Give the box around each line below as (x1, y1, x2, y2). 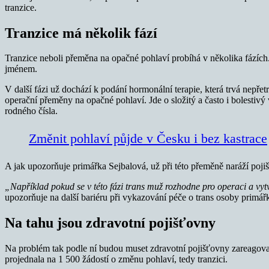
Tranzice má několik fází (5, 25, 157, 41)
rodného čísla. (5, 106, 58, 116)
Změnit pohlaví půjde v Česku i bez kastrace (29, 131, 267, 147)
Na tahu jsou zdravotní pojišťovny (5, 215, 216, 231)
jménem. (5, 64, 37, 74)
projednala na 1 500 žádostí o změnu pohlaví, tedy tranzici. (5, 254, 228, 265)
